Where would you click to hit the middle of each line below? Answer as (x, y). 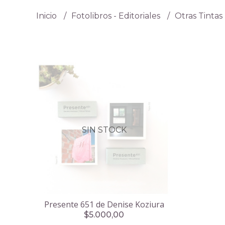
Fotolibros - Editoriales (117, 16)
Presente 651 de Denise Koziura (104, 204)
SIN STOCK (104, 130)
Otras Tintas (199, 16)
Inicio (47, 16)
